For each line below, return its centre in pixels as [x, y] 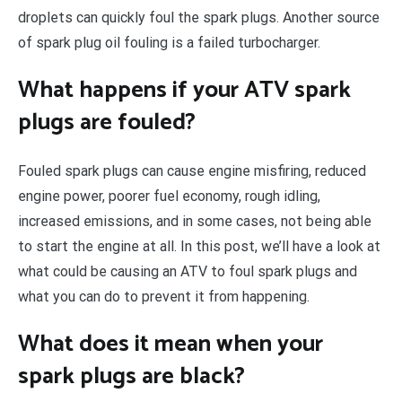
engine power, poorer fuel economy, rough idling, [169, 196]
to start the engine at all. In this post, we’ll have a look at [199, 246]
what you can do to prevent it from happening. [164, 296]
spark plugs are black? [131, 377]
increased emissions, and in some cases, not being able [195, 221]
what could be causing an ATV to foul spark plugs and [188, 271]
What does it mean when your [170, 345]
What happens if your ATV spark [184, 91]
